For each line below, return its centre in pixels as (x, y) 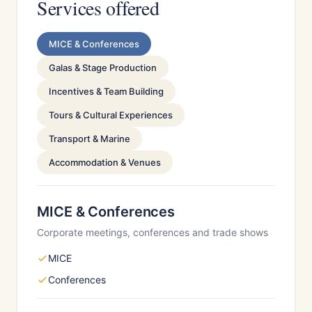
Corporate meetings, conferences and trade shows (153, 232)
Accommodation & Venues (105, 162)
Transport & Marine (89, 139)
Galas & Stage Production (103, 68)
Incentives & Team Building (106, 91)
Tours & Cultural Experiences (111, 115)
